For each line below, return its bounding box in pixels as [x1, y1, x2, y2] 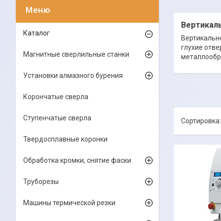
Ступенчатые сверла [23, 114, 91, 122]
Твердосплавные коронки [23, 135, 108, 143]
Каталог [23, 29, 50, 37]
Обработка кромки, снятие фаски [23, 156, 131, 164]
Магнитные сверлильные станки [23, 50, 129, 58]
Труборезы [23, 178, 59, 185]
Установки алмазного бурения [23, 72, 123, 79]
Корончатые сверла [23, 93, 88, 101]
